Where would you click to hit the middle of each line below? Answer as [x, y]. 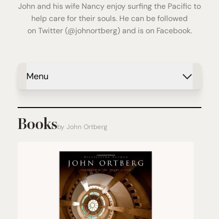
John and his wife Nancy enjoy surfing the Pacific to [109, 6]
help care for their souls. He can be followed [109, 18]
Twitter [50, 31]
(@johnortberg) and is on [109, 31]
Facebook [173, 31]
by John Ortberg [82, 127]
